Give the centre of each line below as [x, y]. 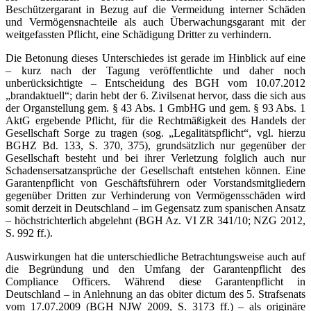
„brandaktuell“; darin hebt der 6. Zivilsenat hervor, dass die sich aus [155, 95]
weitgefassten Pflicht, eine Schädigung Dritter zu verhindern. [138, 34]
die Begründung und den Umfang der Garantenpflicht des [155, 269]
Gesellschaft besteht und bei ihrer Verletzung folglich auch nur [155, 158]
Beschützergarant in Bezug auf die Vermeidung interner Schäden [155, 9]
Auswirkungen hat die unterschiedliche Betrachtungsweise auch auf [155, 256]
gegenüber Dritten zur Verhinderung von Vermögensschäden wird [155, 195]
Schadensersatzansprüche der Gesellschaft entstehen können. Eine [155, 170]
